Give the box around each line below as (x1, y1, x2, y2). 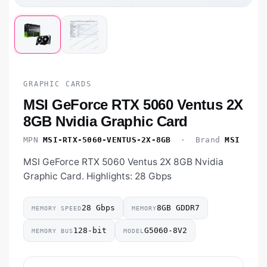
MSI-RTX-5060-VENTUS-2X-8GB (43, 135, 171, 145)
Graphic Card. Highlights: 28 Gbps (23, 170, 172, 182)
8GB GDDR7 (157, 203, 200, 213)
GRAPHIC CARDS (23, 80, 92, 89)
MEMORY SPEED (32, 204, 82, 212)
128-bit (73, 226, 107, 235)
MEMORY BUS (32, 227, 73, 234)
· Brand (170, 135, 225, 145)
